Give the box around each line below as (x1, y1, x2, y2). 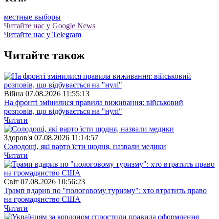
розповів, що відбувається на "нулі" (4, 107, 122, 116)
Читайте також (4, 49, 85, 62)
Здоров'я (4, 133, 32, 142)
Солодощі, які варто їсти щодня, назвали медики (4, 142, 166, 151)
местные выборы (4, 13, 61, 22)
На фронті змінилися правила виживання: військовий (4, 98, 183, 107)
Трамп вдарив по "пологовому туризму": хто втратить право (4, 186, 207, 195)
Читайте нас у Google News (4, 22, 95, 30)
